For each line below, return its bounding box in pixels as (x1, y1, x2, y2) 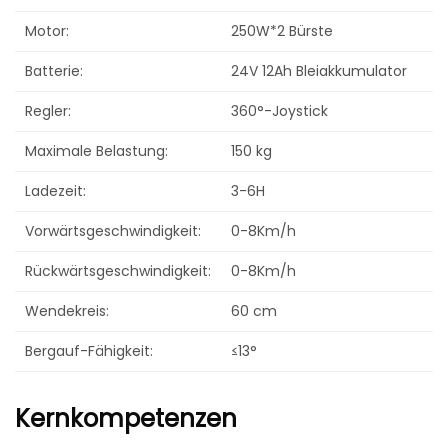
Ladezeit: (25, 180, 86, 201)
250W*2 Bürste (231, 20, 333, 41)
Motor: (25, 20, 69, 41)
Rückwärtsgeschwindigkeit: (25, 260, 211, 281)
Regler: (25, 100, 71, 121)
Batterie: (25, 60, 83, 81)
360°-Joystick (231, 100, 328, 121)
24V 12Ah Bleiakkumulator (231, 60, 407, 81)
